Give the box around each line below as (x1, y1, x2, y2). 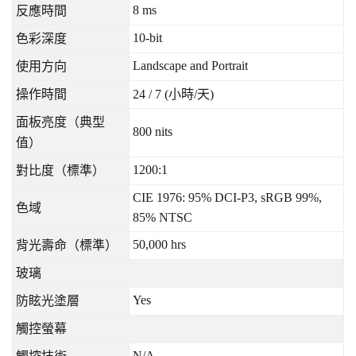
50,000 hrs (133, 237, 186, 251)
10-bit (133, 30, 162, 44)
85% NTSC (133, 210, 192, 224)
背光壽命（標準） (16, 238, 118, 252)
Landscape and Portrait (133, 58, 248, 72)
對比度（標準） (16, 163, 105, 177)
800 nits (133, 124, 172, 138)
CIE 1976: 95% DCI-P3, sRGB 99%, (133, 190, 322, 204)
